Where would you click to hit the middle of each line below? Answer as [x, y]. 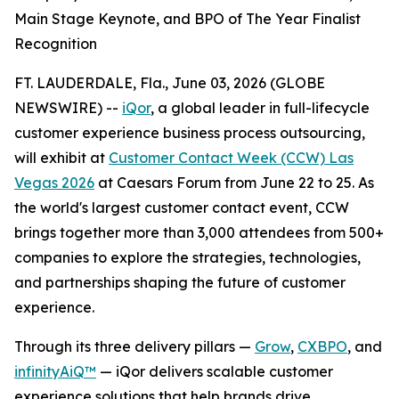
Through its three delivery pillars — [134, 346]
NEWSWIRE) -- [68, 108]
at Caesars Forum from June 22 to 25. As [234, 183]
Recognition [56, 44]
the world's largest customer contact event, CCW [182, 208]
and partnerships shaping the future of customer [180, 282]
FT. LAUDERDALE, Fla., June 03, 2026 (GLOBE [170, 83]
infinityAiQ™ [55, 371]
